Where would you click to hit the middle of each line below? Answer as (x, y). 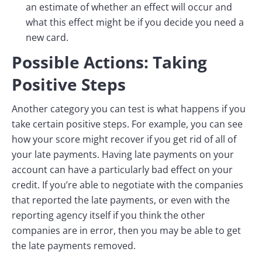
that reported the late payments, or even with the (121, 200)
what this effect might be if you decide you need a (135, 23)
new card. (47, 38)
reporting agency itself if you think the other (108, 216)
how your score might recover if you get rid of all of (124, 139)
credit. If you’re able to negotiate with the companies (127, 185)
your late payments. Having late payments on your (123, 155)
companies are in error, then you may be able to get (126, 231)
